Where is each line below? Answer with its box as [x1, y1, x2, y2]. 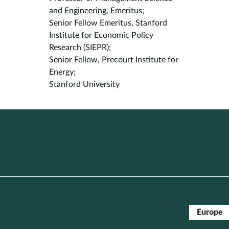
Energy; [49, 68, 76, 76]
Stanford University [49, 80, 120, 88]
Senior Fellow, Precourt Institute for [49, 56, 178, 64]
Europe [197, 208, 223, 216]
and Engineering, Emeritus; [49, 7, 144, 15]
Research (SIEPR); [49, 43, 111, 52]
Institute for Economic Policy [49, 31, 153, 39]
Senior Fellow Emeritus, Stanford [49, 19, 167, 27]
